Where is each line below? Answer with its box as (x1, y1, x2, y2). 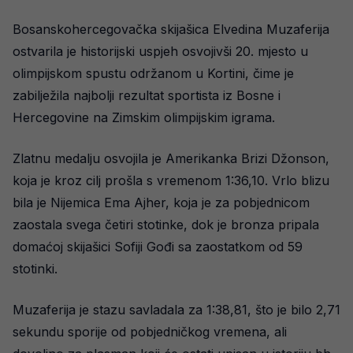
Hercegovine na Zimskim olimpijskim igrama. (13, 110, 275, 125)
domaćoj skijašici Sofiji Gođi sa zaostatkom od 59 (13, 239, 303, 255)
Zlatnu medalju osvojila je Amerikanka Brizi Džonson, (13, 150, 329, 166)
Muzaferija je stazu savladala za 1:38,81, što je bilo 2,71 (13, 302, 340, 318)
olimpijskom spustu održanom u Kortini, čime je (13, 65, 294, 81)
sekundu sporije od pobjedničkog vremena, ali (13, 324, 287, 340)
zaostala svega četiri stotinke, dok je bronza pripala (13, 217, 319, 232)
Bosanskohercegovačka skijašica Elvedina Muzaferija (13, 21, 329, 37)
